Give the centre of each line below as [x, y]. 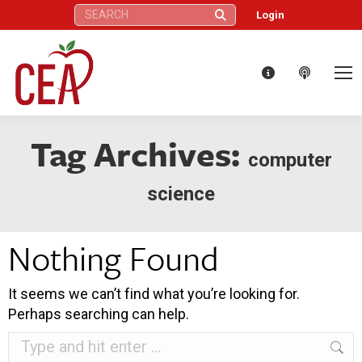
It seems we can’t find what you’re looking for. [154, 293]
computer [290, 160]
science [181, 194]
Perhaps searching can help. [99, 314]
